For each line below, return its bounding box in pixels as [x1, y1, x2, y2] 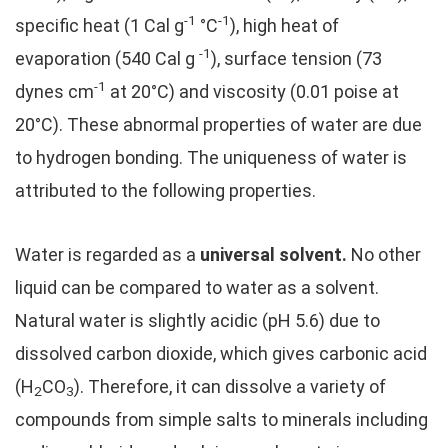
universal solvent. [200, 244, 351, 265]
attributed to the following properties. [15, 180, 316, 201]
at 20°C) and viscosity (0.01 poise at [106, 81, 399, 102]
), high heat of [230, 15, 339, 36]
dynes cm [15, 81, 94, 102]
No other [351, 244, 421, 265]
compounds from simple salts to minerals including [15, 409, 428, 430]
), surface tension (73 [211, 48, 382, 69]
